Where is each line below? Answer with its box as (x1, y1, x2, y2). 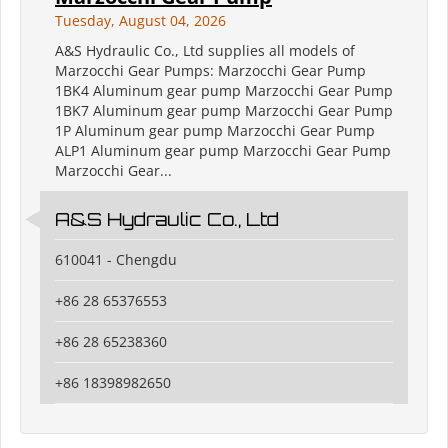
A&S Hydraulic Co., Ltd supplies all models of (55, 41, 355, 61)
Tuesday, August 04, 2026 (55, 11, 226, 31)
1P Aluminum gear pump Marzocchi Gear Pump (55, 121, 375, 141)
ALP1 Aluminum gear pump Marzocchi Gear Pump (55, 141, 391, 161)
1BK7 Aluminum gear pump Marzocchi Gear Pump (55, 101, 393, 121)
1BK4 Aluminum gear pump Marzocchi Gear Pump (55, 81, 393, 101)
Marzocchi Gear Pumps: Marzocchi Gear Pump (55, 61, 366, 81)
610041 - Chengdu (55, 250, 177, 270)
